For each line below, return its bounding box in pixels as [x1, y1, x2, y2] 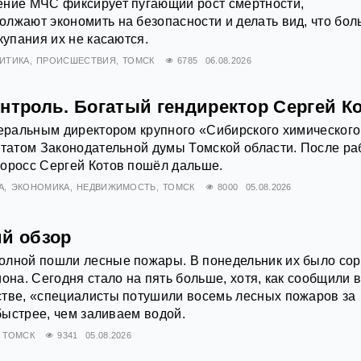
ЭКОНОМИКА [10, 182, 70, 193]
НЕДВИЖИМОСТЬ [76, 182, 156, 193]
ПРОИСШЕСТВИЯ [35, 56, 116, 66]
